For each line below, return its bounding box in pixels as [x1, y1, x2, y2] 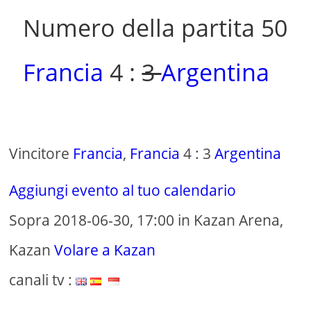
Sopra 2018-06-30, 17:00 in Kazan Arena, [9, 210, 284, 230]
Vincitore [9, 144, 74, 164]
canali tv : [9, 270, 76, 290]
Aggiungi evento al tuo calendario [9, 180, 237, 201]
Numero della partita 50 [23, 12, 288, 44]
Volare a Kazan [54, 240, 156, 260]
